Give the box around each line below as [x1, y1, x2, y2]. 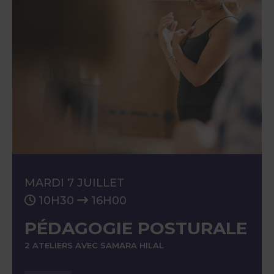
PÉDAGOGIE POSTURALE [24, 218, 247, 239]
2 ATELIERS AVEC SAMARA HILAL [24, 240, 164, 250]
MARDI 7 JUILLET [24, 176, 124, 190]
